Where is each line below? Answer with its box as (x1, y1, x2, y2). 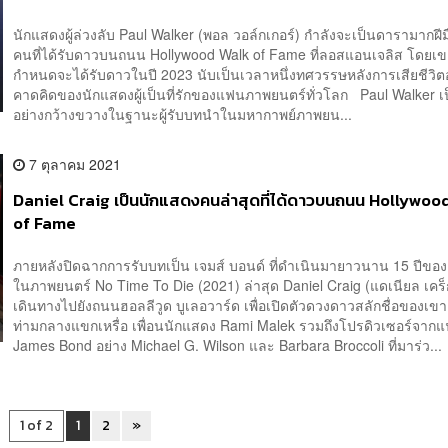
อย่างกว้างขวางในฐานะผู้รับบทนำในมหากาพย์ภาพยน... (13, 104, 353, 125)
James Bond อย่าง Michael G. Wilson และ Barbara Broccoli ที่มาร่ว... (13, 334, 443, 355)
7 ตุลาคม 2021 (25, 154, 122, 175)
